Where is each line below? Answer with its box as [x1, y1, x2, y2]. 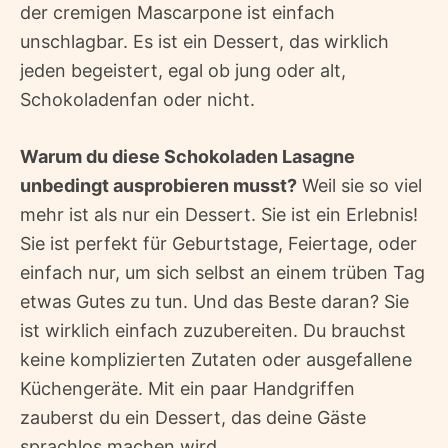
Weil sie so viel [297, 175, 422, 197]
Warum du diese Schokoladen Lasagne [20, 146, 355, 168]
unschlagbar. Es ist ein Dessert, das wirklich [20, 31, 389, 53]
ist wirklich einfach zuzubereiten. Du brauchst [20, 320, 406, 342]
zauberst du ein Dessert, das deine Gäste [20, 407, 366, 429]
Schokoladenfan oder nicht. [20, 89, 255, 111]
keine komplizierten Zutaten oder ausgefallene [20, 349, 412, 371]
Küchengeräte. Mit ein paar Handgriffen [20, 378, 355, 400]
